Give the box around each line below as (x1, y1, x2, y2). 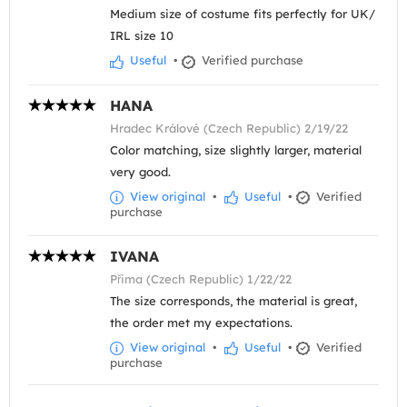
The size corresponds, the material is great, (110, 293, 357, 308)
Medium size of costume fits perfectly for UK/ (110, 6, 375, 22)
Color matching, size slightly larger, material (110, 142, 362, 157)
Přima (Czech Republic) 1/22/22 (110, 271, 292, 286)
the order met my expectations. (110, 314, 293, 330)
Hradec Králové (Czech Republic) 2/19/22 (110, 120, 348, 135)
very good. (110, 164, 171, 179)
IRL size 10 (110, 28, 174, 44)
